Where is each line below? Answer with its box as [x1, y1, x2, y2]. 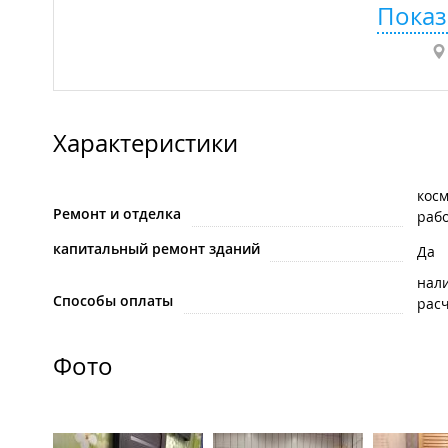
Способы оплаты [53, 291, 173, 311]
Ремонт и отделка [53, 204, 181, 224]
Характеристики [53, 127, 238, 160]
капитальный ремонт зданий [53, 239, 260, 259]
